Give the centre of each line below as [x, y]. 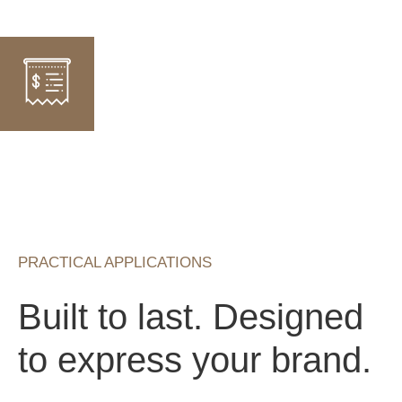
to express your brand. [195, 360]
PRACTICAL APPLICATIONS [115, 262]
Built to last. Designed [191, 317]
